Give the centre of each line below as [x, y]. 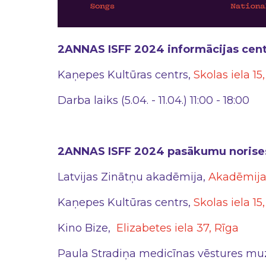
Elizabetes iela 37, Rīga [178, 228]
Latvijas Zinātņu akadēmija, [133, 177]
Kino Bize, [87, 228]
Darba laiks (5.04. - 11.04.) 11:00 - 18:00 [155, 100]
